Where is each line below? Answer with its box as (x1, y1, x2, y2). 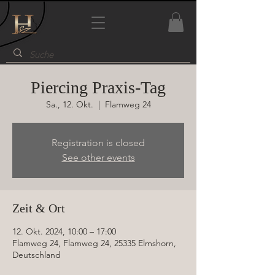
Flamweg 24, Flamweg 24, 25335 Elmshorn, (12, 238, 176, 249)
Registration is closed (52, 137, 145, 149)
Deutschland (12, 249, 61, 261)
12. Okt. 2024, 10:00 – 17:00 (12, 226, 116, 238)
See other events (61, 152, 135, 164)
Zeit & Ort (12, 201, 65, 215)
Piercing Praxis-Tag (31, 78, 166, 98)
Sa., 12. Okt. (45, 99, 93, 110)
